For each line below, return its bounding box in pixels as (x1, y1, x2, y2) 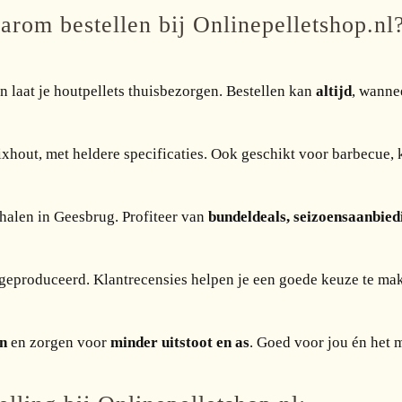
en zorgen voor (7, 334, 110, 351)
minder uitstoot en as (110, 334, 249, 351)
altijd (316, 83, 352, 100)
